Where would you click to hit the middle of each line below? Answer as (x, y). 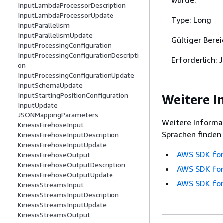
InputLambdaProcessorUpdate (66, 15)
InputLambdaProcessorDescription (72, 5)
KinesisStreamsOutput (54, 215)
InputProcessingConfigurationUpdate (76, 75)
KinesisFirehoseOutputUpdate (65, 175)
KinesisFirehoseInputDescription (68, 135)
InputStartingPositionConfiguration (73, 95)
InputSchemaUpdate (50, 85)
